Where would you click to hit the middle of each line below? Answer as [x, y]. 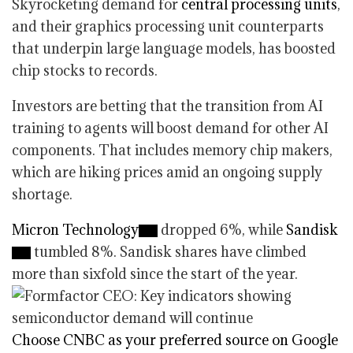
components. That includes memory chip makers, [172, 150]
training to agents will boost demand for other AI [170, 128]
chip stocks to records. [85, 71]
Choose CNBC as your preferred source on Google [175, 340]
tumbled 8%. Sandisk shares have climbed [169, 252]
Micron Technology [75, 230]
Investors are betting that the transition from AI [167, 106]
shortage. [42, 194]
